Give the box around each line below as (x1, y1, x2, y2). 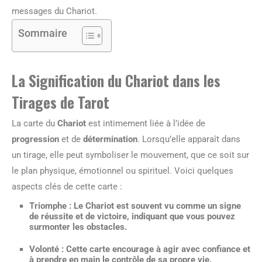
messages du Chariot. (12, 6, 97, 16)
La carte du (12, 118, 57, 129)
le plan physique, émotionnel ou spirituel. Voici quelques (12, 166, 233, 176)
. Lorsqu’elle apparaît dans (137, 134, 240, 144)
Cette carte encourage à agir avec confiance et (64, 244, 250, 254)
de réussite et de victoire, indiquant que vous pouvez (29, 211, 235, 222)
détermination (83, 134, 137, 144)
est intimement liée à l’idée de (86, 118, 205, 129)
